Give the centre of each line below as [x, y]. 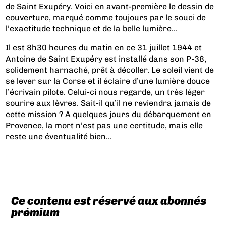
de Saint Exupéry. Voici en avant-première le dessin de [110, 6]
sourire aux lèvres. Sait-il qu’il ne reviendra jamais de [108, 103]
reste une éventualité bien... [59, 136]
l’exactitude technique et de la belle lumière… [92, 28]
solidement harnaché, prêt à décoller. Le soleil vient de [110, 70]
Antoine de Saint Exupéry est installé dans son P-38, [106, 59]
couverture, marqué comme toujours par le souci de [106, 17]
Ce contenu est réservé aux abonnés [108, 201]
